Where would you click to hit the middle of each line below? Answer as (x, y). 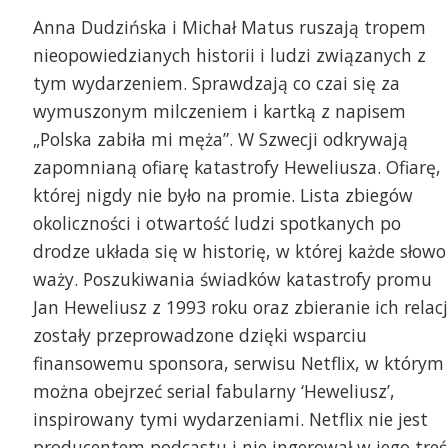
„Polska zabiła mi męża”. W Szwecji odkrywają (220, 139)
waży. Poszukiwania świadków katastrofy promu (232, 279)
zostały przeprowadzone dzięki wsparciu (199, 335)
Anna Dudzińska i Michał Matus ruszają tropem (229, 27)
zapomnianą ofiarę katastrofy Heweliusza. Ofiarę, (236, 167)
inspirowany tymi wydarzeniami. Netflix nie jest (230, 419)
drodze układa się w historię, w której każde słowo (239, 251)
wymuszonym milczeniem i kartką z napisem (219, 111)
